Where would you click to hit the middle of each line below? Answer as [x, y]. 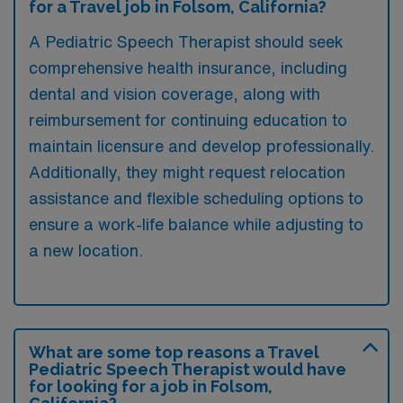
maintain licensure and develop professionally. [201, 145]
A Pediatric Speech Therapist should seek [186, 41]
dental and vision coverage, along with [175, 93]
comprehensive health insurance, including [188, 67]
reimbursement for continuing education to [188, 119]
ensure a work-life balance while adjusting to [196, 224]
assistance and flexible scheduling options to [196, 197]
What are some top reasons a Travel [174, 352]
